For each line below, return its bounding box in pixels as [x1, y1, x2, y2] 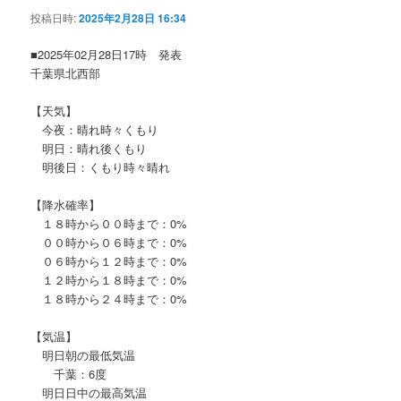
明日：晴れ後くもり [30, 139, 148, 157]
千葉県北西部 [30, 64, 101, 81]
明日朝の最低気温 [30, 346, 136, 364]
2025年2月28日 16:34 [79, 9, 187, 26]
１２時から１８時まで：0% [30, 271, 188, 288]
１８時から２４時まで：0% [30, 290, 188, 307]
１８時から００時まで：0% [30, 215, 188, 232]
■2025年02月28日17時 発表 [30, 45, 183, 63]
